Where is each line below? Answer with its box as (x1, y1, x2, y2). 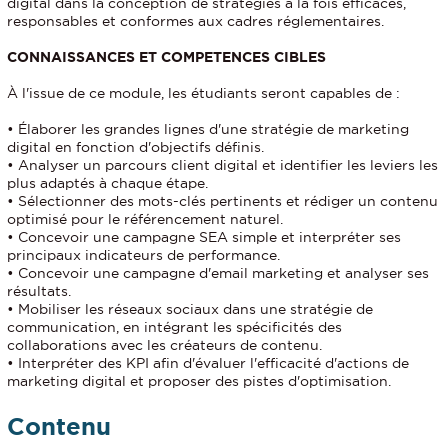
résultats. (7, 283, 71, 300)
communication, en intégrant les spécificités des (7, 319, 342, 336)
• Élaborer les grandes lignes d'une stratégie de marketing (7, 121, 409, 138)
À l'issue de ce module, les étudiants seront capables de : (7, 85, 400, 102)
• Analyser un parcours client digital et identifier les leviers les (7, 157, 438, 174)
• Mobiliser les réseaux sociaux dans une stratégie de (7, 301, 373, 318)
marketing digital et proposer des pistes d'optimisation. (7, 373, 391, 390)
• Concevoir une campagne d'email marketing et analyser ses (7, 265, 429, 282)
